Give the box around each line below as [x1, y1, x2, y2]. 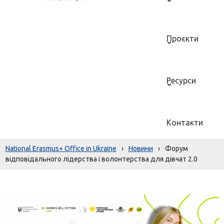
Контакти [166, 118, 203, 127]
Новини [128, 144, 153, 152]
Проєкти [166, 34, 199, 43]
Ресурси [166, 76, 196, 85]
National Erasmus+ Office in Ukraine [5, 144, 116, 152]
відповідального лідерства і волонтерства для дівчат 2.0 [5, 155, 197, 163]
